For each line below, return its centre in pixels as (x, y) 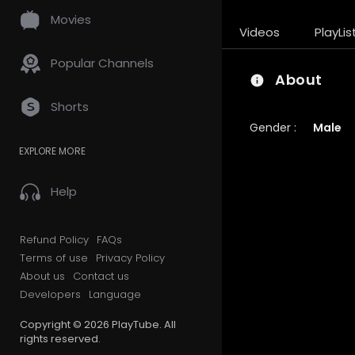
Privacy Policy (130, 258)
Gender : (273, 127)
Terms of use (54, 258)
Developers (50, 294)
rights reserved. (60, 339)
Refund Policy (54, 240)
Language (115, 294)
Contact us (101, 276)
